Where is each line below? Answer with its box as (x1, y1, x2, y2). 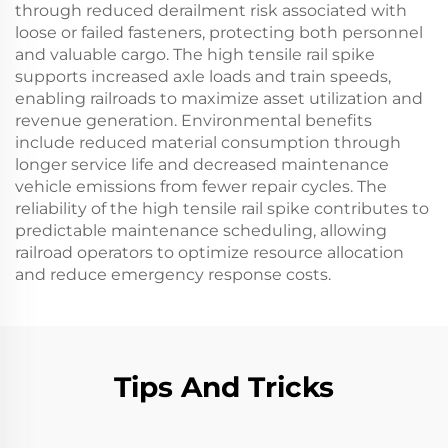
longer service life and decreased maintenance (15, 155, 389, 174)
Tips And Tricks (114, 370, 334, 404)
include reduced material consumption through (15, 133, 401, 152)
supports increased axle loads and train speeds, (15, 67, 391, 86)
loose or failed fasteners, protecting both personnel (15, 23, 423, 42)
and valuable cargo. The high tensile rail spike (15, 45, 375, 64)
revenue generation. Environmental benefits (15, 111, 372, 130)
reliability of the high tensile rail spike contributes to (15, 199, 429, 218)
